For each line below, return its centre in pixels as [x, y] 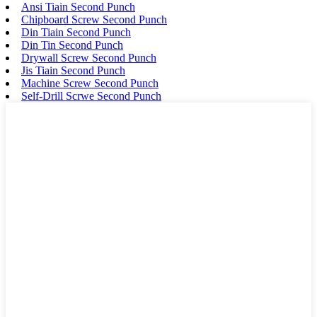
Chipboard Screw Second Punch [94, 20]
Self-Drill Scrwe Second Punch [91, 96]
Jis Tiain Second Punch [73, 71]
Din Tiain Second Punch [76, 33]
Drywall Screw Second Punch [89, 58]
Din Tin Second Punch [72, 45]
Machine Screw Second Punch [90, 83]
